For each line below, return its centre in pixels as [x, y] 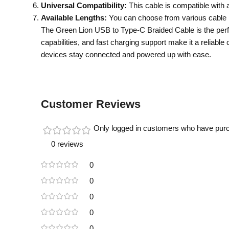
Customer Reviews [91, 104]
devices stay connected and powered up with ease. [126, 54]
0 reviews [67, 144]
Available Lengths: [74, 17]
